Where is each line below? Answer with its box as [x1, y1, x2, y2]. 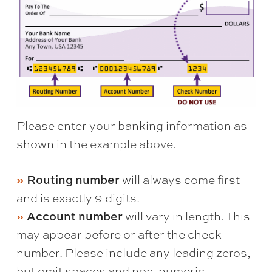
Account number [26, 208, 123, 225]
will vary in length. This [122, 208, 250, 225]
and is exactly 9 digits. [16, 190, 140, 206]
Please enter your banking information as [16, 118, 247, 134]
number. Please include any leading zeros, [16, 245, 251, 261]
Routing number [26, 171, 120, 188]
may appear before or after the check [16, 226, 222, 243]
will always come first [119, 172, 240, 188]
